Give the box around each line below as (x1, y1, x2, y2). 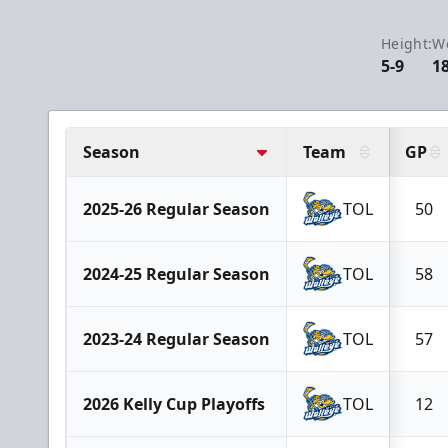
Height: (380, 34, 433, 53)
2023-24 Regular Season (83, 328, 270, 350)
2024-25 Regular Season (83, 263, 270, 285)
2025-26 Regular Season (83, 198, 270, 220)
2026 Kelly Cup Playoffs (83, 393, 265, 415)
